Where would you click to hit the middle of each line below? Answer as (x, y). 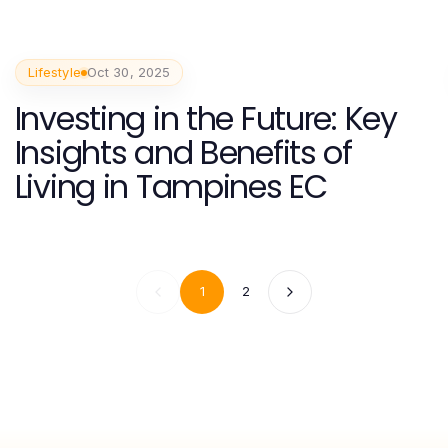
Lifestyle (54, 72)
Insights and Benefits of (183, 153)
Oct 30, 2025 (128, 72)
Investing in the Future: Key (205, 119)
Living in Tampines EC (170, 187)
